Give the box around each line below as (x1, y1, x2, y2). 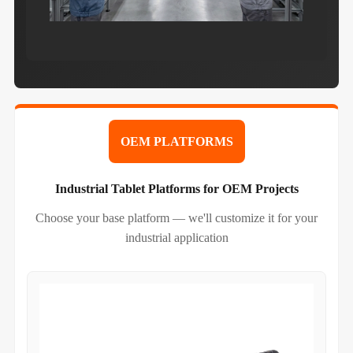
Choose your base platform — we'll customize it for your (35, 210, 318, 225)
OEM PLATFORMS (120, 134, 233, 148)
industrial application (124, 230, 229, 244)
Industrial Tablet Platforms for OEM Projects (54, 181, 299, 195)
